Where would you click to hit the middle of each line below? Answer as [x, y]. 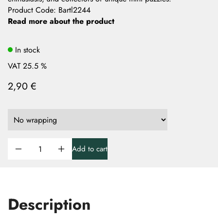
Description [49, 204]
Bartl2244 [74, 10]
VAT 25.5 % [27, 66]
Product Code [31, 10]
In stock [27, 50]
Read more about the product [61, 21]
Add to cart [90, 149]
